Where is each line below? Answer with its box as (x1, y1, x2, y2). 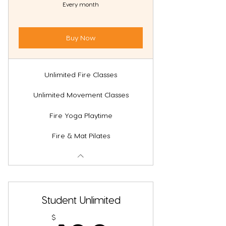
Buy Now (66, 33, 95, 42)
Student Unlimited (41, 194, 121, 206)
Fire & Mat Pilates (51, 131, 110, 140)
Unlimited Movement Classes (33, 90, 129, 99)
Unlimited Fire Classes (44, 70, 117, 79)
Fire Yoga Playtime (49, 110, 112, 120)
